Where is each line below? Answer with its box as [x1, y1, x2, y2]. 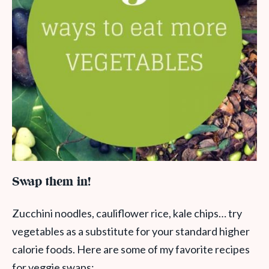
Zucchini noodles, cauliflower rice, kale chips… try [12, 207, 242, 220]
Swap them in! [12, 174, 91, 191]
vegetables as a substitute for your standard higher [12, 225, 250, 238]
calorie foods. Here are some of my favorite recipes [12, 243, 250, 256]
